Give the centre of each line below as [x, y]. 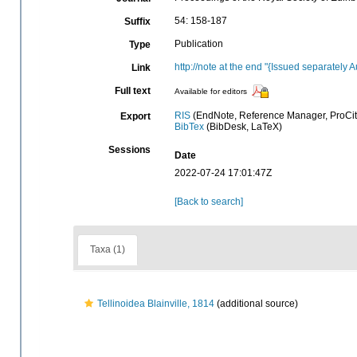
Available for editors [210, 92]
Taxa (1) [108, 250]
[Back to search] [208, 202]
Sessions [129, 150]
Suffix [137, 22]
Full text [132, 91]
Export [135, 116]
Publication [198, 44]
